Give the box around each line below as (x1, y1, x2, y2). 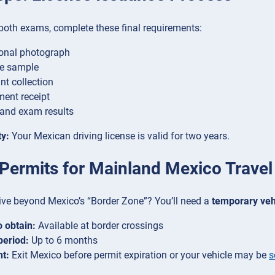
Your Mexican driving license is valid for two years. (9, 130, 230, 142)
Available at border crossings (36, 220, 163, 232)
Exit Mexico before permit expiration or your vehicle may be (9, 249, 269, 261)
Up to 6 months (29, 234, 98, 247)
